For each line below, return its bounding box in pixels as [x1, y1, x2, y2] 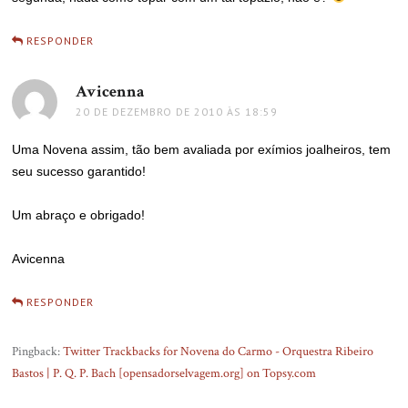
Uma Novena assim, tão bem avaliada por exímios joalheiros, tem [12, 142, 392, 157]
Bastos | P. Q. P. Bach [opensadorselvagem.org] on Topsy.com [12, 365, 317, 382]
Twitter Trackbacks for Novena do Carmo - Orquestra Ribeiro [63, 343, 374, 360]
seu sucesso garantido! [12, 164, 147, 178]
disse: [145, 81, 184, 102]
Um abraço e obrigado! [12, 208, 146, 222]
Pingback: [12, 343, 64, 360]
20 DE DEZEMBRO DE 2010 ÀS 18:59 [76, 105, 279, 118]
